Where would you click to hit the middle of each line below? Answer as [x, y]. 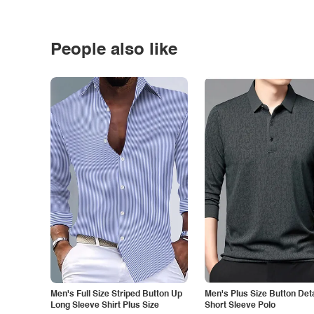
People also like [114, 50]
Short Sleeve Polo [240, 306]
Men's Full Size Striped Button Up [116, 294]
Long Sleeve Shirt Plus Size [105, 306]
